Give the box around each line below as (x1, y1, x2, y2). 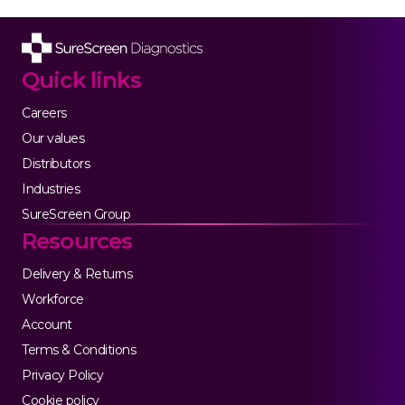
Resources (22, 228, 133, 255)
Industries (22, 181, 80, 198)
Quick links (22, 67, 141, 94)
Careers (22, 105, 67, 122)
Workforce (22, 291, 84, 308)
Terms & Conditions (22, 342, 137, 359)
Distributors (22, 155, 90, 173)
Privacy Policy (22, 367, 104, 384)
